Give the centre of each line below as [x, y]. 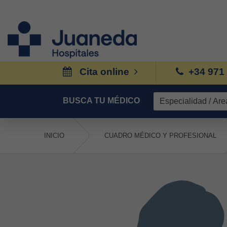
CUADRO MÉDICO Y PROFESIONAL [160, 136]
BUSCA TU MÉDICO [101, 101]
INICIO [54, 136]
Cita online [104, 72]
